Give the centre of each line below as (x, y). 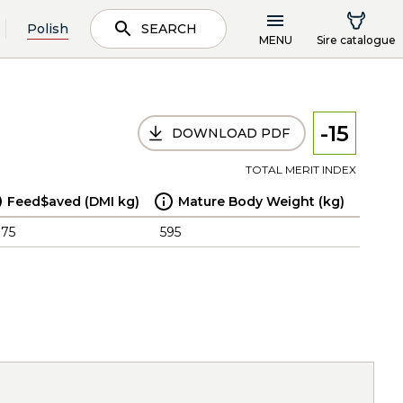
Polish (48, 28)
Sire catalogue (356, 40)
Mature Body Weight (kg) (261, 201)
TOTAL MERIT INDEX (301, 170)
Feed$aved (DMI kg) (73, 201)
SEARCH (169, 29)
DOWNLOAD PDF (231, 133)
